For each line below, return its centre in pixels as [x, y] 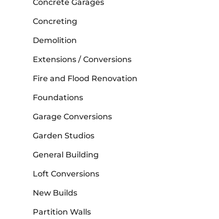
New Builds [55, 193]
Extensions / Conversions [82, 60]
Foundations [58, 98]
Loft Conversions [66, 174]
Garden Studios [64, 136]
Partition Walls [62, 212]
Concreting [55, 22]
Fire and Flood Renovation [85, 79]
